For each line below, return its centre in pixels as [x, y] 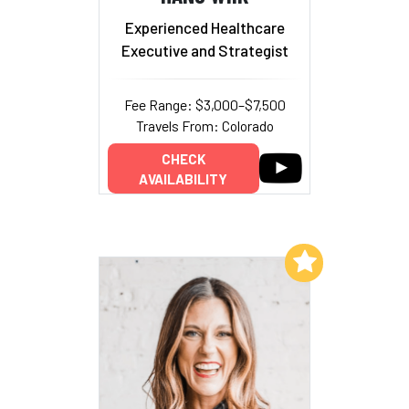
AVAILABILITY [183, 178]
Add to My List [235, 261]
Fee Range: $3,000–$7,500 [204, 104]
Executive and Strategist [204, 50]
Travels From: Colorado [204, 125]
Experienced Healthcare [204, 27]
